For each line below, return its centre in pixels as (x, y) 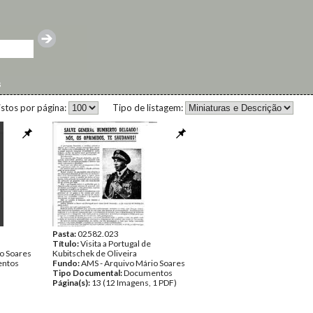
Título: (66, 243)
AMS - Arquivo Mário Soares (133, 263)
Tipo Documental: (88, 273)
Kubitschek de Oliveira (95, 253)
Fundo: (67, 263)
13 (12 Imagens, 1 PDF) (134, 283)
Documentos (148, 273)
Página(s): (72, 283)
